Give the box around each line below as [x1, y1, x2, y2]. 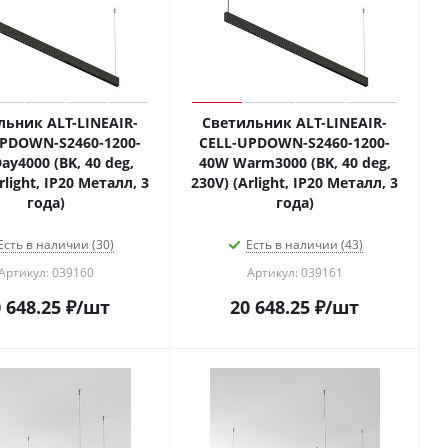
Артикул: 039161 [246, 264, 343, 281]
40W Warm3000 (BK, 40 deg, [198, 153, 391, 172]
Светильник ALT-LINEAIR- [202, 113, 387, 132]
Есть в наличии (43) [246, 236, 363, 253]
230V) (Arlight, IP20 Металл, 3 [191, 173, 398, 192]
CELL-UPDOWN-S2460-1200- [199, 133, 390, 152]
